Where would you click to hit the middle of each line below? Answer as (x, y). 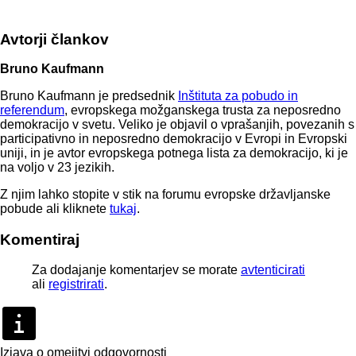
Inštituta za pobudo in (238, 96)
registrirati (76, 284)
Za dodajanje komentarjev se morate (136, 269)
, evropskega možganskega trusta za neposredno (203, 110)
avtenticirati (273, 269)
